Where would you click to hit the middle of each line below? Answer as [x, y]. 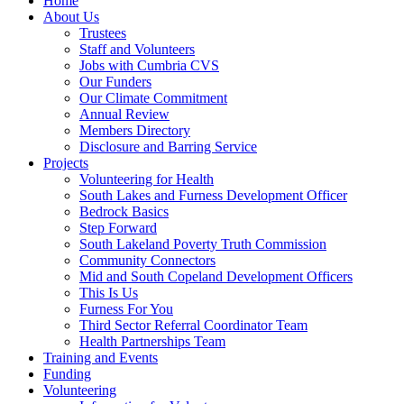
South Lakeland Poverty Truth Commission [203, 243]
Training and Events [101, 357]
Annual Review [124, 114]
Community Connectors [147, 260]
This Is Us [109, 292]
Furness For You [126, 308]
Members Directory [135, 130]
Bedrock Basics [124, 211]
